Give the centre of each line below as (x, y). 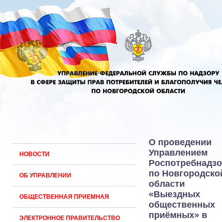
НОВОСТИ (34, 154)
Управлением (178, 153)
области (167, 184)
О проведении (180, 142)
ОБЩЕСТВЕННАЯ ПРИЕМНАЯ (64, 197)
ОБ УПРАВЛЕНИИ (45, 175)
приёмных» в (178, 215)
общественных (182, 205)
